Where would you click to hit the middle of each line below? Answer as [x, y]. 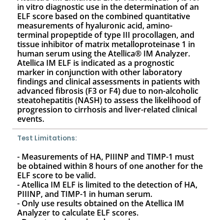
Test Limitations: [47, 138]
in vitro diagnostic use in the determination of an [108, 7]
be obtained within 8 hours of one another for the [110, 166]
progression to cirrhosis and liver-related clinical [107, 110]
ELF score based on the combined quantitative [104, 16]
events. [31, 119]
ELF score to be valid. [56, 175]
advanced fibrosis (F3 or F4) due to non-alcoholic [108, 91]
